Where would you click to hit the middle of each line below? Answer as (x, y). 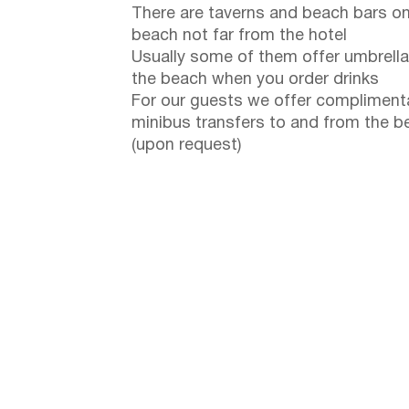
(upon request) (186, 145)
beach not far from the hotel (239, 36)
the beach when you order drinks (255, 79)
